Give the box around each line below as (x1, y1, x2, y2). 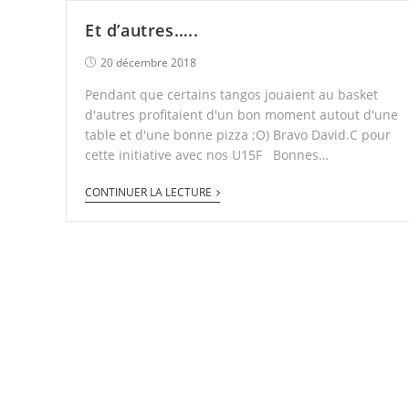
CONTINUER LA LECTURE (85, 184, 212, 200)
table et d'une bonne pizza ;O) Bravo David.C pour (85, 125, 391, 143)
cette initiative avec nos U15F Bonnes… (85, 145, 329, 163)
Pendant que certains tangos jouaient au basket (85, 85, 378, 103)
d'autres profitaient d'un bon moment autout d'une (85, 105, 398, 123)
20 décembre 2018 (100, 54, 196, 70)
